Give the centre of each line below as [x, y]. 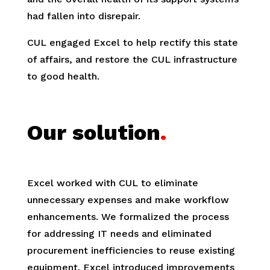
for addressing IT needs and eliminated [119, 233]
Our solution [93, 132]
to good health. [63, 76]
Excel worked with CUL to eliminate [112, 183]
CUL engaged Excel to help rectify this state [132, 42]
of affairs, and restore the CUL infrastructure [132, 59]
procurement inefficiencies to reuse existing [131, 250]
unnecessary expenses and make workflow [128, 199]
